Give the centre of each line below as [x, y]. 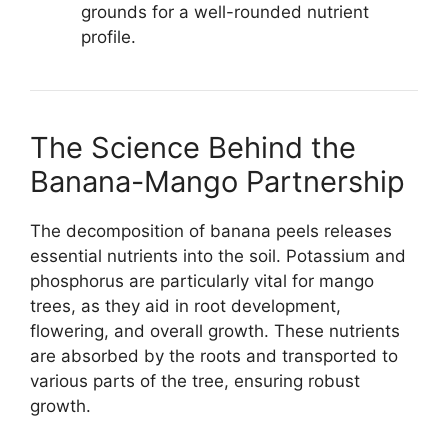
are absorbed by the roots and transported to [214, 356]
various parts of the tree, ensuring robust [195, 381]
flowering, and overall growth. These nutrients [215, 331]
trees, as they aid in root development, [185, 306]
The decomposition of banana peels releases [211, 231]
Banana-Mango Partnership [217, 182]
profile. [108, 37]
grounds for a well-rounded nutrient [225, 12]
